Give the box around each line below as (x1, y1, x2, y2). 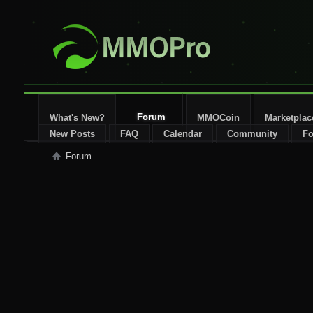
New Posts (50, 129, 95, 139)
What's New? (50, 112, 105, 123)
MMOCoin (197, 112, 240, 123)
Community (227, 129, 277, 139)
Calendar (163, 129, 202, 139)
